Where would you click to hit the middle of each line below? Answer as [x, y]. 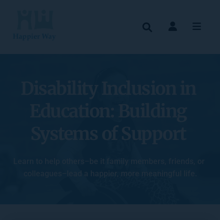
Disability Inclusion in [108, 89]
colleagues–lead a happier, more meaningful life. [110, 174]
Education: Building [108, 111]
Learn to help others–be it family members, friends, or [109, 161]
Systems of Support [108, 134]
